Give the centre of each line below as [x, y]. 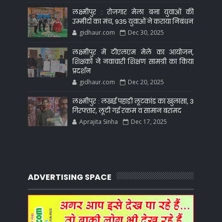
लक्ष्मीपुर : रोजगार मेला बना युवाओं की [133, 12]
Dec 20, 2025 [146, 82]
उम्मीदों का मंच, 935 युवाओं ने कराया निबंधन [133, 21]
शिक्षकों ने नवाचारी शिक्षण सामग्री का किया [133, 61]
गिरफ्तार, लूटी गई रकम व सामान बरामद [127, 111]
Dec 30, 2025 [146, 32]
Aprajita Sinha [99, 121]
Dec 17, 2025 [149, 121]
